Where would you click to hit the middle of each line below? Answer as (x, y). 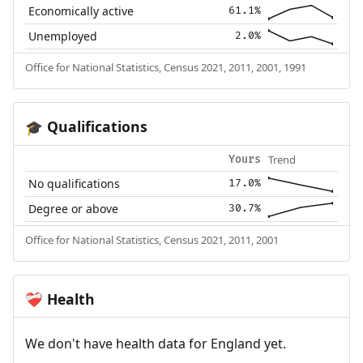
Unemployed (63, 36)
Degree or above (74, 208)
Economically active (81, 11)
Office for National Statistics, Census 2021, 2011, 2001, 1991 (165, 67)
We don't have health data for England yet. (155, 344)
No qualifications (75, 183)
